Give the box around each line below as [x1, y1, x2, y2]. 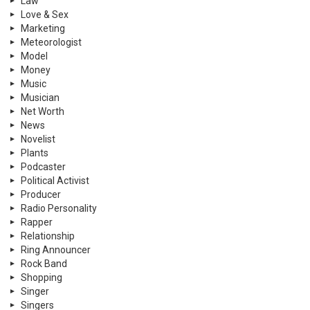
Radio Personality [21, 202, 97, 214]
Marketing [21, 22, 65, 34]
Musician [21, 91, 60, 103]
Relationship [21, 230, 75, 241]
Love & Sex [21, 8, 69, 20]
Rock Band [21, 257, 67, 269]
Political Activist [21, 174, 89, 186]
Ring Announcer [21, 244, 91, 255]
